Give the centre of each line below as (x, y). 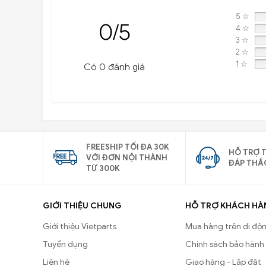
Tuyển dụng (65, 244)
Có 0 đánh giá (115, 67)
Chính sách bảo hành (225, 244)
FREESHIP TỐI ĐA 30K (128, 147)
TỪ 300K (103, 169)
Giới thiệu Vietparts (80, 226)
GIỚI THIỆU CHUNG (82, 205)
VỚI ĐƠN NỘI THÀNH (127, 158)
